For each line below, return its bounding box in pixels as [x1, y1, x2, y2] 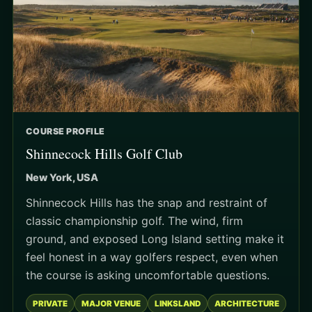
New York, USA [26, 171, 98, 184]
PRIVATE [33, 299, 68, 309]
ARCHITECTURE [214, 299, 279, 309]
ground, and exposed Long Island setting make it [26, 232, 284, 247]
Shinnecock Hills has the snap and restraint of [26, 196, 267, 210]
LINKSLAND [155, 299, 201, 309]
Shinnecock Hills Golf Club [26, 144, 182, 164]
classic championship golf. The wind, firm [26, 214, 243, 228]
